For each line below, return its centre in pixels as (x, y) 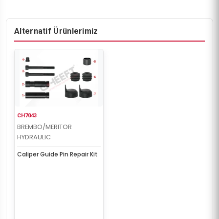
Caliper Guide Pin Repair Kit (57, 154)
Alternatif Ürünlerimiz (56, 31)
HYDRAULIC (34, 137)
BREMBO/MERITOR (44, 127)
